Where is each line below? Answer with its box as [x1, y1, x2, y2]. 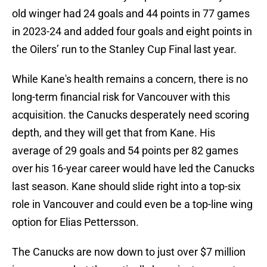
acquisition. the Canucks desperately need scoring [12, 108, 249, 122]
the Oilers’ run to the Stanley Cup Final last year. [12, 43, 237, 56]
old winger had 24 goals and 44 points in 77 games [12, 7, 250, 20]
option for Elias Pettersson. [12, 216, 139, 229]
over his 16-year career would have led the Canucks [12, 162, 254, 175]
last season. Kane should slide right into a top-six [12, 180, 241, 193]
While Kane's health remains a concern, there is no [12, 73, 248, 86]
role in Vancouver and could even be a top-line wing [12, 198, 253, 211]
